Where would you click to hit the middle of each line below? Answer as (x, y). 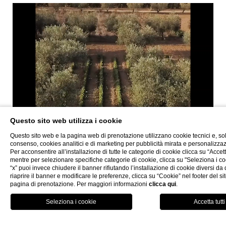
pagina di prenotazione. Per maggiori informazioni (79, 184)
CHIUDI (53, 194)
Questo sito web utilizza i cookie (66, 121)
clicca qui (162, 184)
